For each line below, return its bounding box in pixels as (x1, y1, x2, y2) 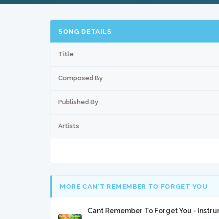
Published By (58, 98, 98, 106)
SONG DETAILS (58, 27, 112, 35)
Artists (58, 122, 79, 130)
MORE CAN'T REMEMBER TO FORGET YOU (60, 182, 208, 191)
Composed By (58, 74, 103, 82)
